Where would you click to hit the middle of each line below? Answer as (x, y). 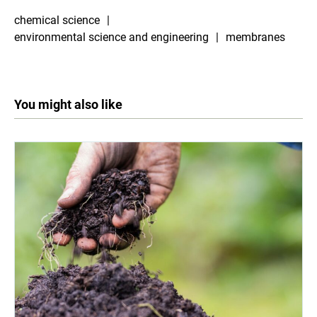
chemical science (57, 21)
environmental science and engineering (111, 38)
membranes (255, 38)
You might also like (68, 105)
